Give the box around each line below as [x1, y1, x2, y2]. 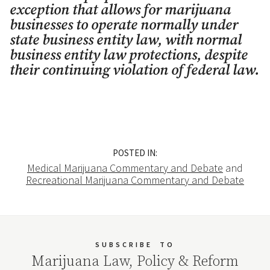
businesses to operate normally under [10, 16, 238, 34]
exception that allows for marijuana [10, 1, 231, 19]
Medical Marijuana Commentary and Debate [27, 161, 223, 175]
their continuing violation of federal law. [10, 61, 259, 80]
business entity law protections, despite [10, 46, 248, 64]
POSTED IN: [113, 147, 157, 159]
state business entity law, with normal [10, 31, 242, 49]
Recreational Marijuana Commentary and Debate [26, 173, 244, 187]
